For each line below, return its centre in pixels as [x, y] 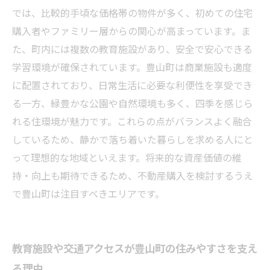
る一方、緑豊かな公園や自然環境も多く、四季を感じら [133, 103]
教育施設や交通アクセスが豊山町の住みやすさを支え [135, 248]
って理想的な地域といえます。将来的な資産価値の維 [127, 157]
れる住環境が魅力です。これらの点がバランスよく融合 [132, 121]
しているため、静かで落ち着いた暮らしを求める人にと [133, 139]
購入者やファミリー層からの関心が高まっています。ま [131, 31]
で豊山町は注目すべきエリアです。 [88, 193]
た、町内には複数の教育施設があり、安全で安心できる [132, 49]
